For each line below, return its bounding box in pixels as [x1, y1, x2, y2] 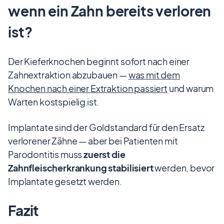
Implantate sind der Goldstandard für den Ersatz [8, 121, 204, 133]
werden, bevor [153, 162, 215, 174]
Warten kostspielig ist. [8, 96, 99, 108]
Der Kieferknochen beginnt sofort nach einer [8, 55, 190, 67]
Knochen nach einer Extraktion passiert [8, 82, 167, 94]
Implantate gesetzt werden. [8, 175, 122, 187]
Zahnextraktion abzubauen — [8, 69, 128, 81]
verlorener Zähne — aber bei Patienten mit [8, 135, 178, 147]
